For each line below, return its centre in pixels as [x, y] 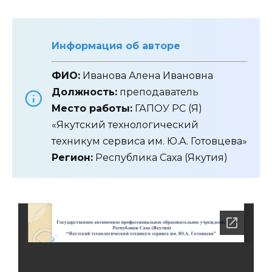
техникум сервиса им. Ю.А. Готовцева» [149, 141]
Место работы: [92, 109]
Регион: [72, 158]
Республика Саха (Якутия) [160, 158]
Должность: [84, 92]
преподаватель [158, 92]
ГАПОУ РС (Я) [167, 109]
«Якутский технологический [125, 125]
